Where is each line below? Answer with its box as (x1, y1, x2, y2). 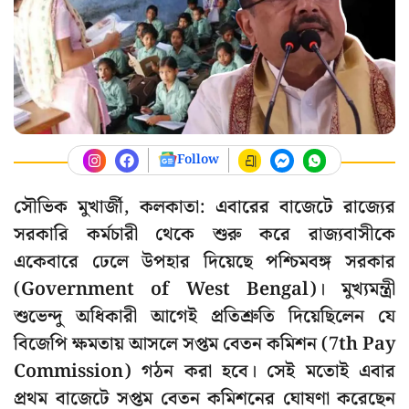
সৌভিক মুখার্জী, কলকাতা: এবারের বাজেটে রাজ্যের (14, 193, 395, 223)
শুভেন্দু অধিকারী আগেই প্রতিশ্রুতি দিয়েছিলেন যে (14, 302, 395, 332)
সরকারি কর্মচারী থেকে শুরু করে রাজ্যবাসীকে (14, 220, 395, 250)
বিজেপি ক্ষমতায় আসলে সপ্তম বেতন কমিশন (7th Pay (14, 330, 395, 360)
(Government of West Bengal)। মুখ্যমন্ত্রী (14, 275, 395, 305)
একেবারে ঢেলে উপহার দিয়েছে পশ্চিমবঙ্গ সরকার (14, 247, 395, 278)
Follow (176, 150, 219, 171)
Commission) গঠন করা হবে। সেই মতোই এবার (14, 357, 395, 387)
